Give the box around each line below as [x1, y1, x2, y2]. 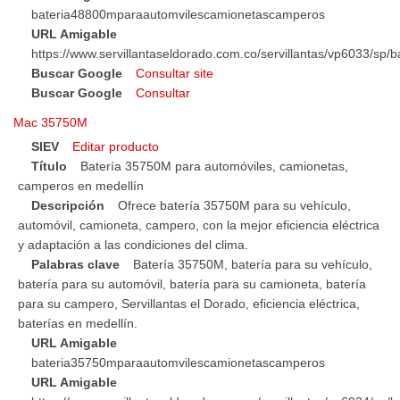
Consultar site [136, 66, 213, 81]
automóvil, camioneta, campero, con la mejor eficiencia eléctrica [18, 217, 379, 232]
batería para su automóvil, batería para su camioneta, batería [18, 276, 366, 291]
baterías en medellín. [18, 315, 137, 330]
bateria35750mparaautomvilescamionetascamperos [31, 354, 325, 370]
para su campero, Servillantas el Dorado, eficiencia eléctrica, [18, 296, 360, 311]
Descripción [31, 197, 104, 212]
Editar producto [72, 138, 159, 154]
